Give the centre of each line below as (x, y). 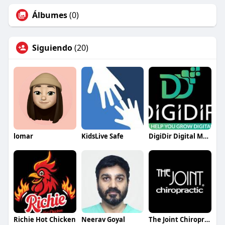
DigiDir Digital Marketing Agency (206, 136)
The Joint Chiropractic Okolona (207, 219)
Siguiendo (52, 47)
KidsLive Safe (102, 136)
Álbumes (49, 15)
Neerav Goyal (103, 219)
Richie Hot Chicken (44, 219)
